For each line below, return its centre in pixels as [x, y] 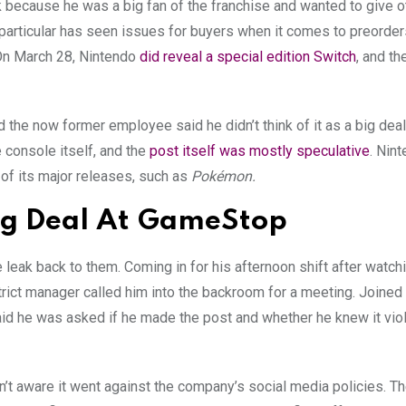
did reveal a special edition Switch [248, 57]
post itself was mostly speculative [260, 151]
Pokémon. [223, 177]
